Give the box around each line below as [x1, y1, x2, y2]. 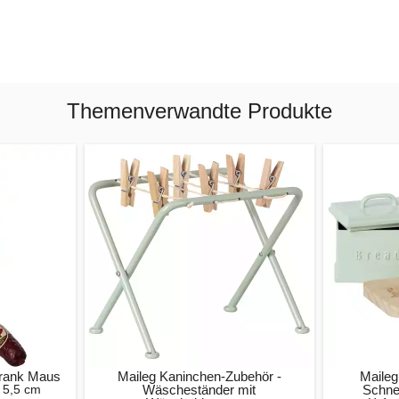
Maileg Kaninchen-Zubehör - [117, 368, 281, 384]
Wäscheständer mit [142, 381, 256, 397]
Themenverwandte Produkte [67, 98, 332, 123]
